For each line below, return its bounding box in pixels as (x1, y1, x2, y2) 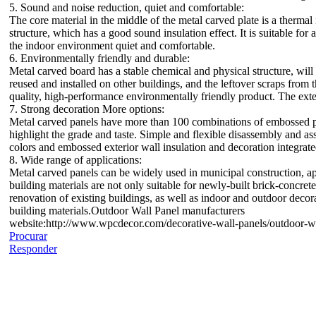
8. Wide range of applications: (9, 153, 142, 166)
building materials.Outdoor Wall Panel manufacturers (9, 204, 245, 217)
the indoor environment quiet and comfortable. (9, 39, 215, 51)
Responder (9, 242, 57, 255)
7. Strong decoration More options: (9, 102, 164, 115)
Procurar (9, 229, 47, 242)
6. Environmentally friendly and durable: (9, 51, 190, 64)
